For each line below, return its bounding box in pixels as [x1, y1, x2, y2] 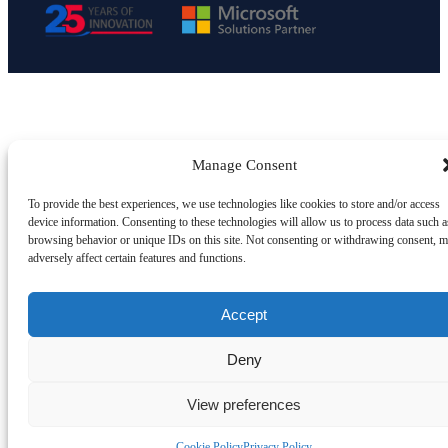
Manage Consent [191, 156, 297, 173]
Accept [221, 305, 267, 323]
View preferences [187, 395, 301, 413]
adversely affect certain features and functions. [28, 251, 246, 265]
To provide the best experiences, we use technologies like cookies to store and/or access [28, 197, 440, 211]
